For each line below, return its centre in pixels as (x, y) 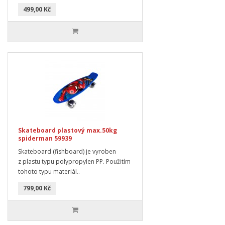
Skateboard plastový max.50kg (68, 130)
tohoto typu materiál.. (49, 171)
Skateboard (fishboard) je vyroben (67, 151)
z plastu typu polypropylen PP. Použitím (74, 161)
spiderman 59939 (45, 138)
